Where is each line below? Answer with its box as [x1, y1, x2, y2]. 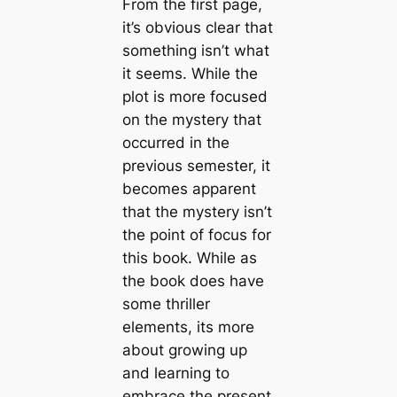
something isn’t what [121, 42, 269, 60]
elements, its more [121, 318, 254, 337]
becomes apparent [121, 180, 256, 198]
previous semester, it [121, 157, 270, 175]
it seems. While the [121, 65, 258, 83]
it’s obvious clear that [121, 19, 273, 37]
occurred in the [121, 134, 230, 152]
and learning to [121, 364, 230, 383]
